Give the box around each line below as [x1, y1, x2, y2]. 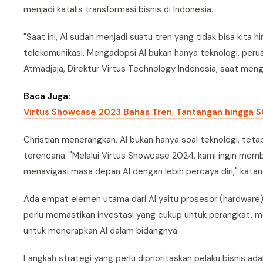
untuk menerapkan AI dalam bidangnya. [23, 225, 179, 237]
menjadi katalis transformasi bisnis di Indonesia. [23, 4, 213, 15]
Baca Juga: [23, 90, 70, 102]
